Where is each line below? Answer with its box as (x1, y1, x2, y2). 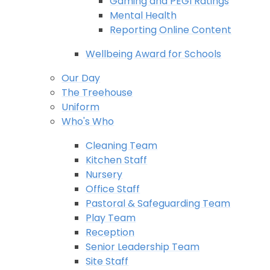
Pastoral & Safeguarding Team (86, 196, 231, 210)
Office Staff (86, 181, 140, 196)
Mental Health (110, 8, 177, 22)
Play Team (86, 210, 136, 225)
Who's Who (61, 114, 115, 128)
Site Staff (86, 254, 129, 268)
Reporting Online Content (110, 22, 232, 37)
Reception (86, 225, 135, 239)
